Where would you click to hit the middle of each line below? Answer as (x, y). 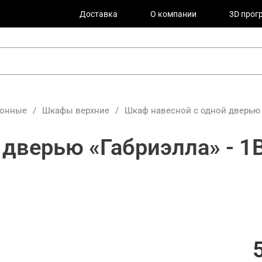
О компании (173, 14)
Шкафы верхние (76, 111)
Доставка (99, 14)
